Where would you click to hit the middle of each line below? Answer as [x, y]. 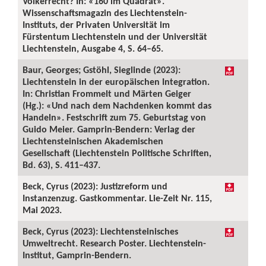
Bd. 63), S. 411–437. [61, 165]
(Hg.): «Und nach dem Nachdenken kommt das [117, 105]
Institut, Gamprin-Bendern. [77, 255]
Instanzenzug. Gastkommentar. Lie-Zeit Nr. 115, [117, 198]
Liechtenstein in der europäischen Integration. [116, 82]
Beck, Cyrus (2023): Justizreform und [95, 186]
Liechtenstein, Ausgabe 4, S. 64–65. [93, 48]
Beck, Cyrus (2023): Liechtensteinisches [100, 231]
